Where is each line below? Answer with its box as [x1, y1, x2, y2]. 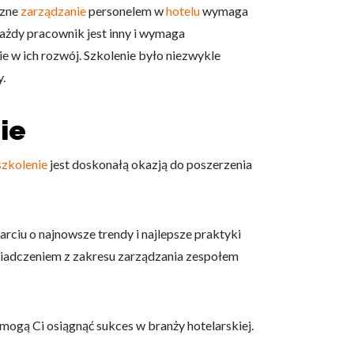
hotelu [166, 3, 200, 18]
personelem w [86, 3, 166, 18]
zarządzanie [21, 3, 86, 18]
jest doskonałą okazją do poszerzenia [47, 156, 252, 171]
